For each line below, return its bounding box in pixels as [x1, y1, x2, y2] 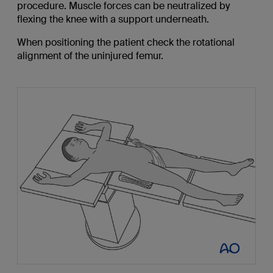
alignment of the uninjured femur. [16, 49, 163, 63]
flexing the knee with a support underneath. [16, 13, 209, 26]
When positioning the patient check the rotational [16, 36, 235, 49]
